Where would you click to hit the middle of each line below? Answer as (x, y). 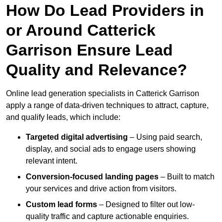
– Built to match (187, 177)
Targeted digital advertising (77, 137)
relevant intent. (52, 161)
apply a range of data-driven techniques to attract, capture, (107, 106)
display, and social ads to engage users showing (111, 149)
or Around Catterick (81, 30)
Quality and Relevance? (97, 70)
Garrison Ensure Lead (89, 50)
